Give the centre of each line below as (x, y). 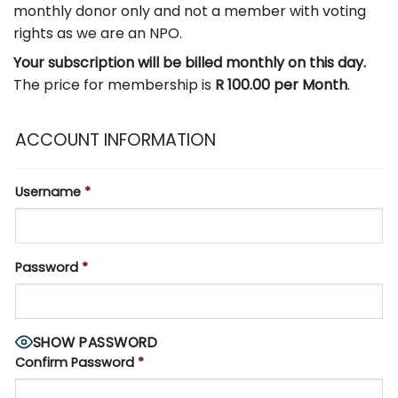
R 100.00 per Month (281, 84)
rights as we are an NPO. (98, 33)
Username (48, 192)
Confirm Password (75, 362)
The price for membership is (114, 84)
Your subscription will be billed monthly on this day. (190, 62)
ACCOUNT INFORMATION (115, 139)
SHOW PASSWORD (96, 343)
